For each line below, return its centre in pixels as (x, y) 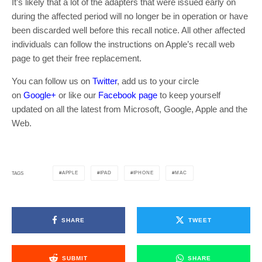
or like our (77, 95)
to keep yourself (189, 95)
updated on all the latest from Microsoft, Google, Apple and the (130, 109)
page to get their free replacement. (77, 58)
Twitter (105, 81)
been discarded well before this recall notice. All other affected (128, 30)
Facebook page (128, 95)
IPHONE (143, 173)
